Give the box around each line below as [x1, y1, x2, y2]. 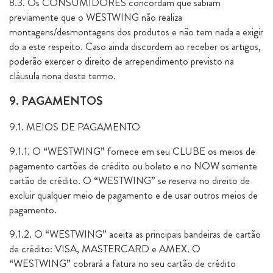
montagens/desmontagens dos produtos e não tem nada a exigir [9, 24, 263, 39]
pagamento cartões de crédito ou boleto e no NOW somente [9, 158, 257, 173]
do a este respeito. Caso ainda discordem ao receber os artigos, [9, 39, 261, 54]
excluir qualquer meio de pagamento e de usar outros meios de [9, 188, 258, 202]
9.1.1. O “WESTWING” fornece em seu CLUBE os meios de [9, 144, 255, 158]
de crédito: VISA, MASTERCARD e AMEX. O [9, 241, 200, 256]
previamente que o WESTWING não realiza [9, 10, 182, 24]
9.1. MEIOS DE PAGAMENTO [9, 119, 140, 134]
